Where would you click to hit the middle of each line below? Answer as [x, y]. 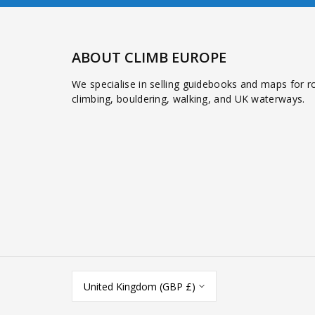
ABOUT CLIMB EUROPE [149, 57]
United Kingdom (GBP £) [140, 286]
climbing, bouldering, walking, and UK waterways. [188, 98]
